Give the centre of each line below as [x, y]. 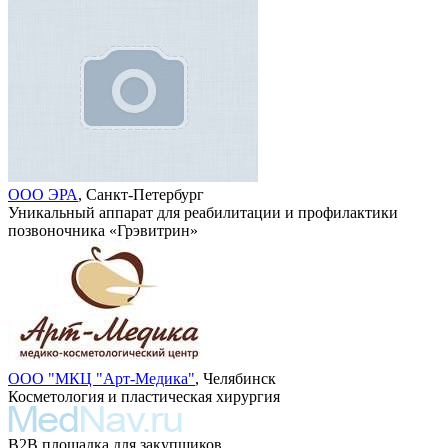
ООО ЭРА [43, 194]
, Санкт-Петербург [141, 194]
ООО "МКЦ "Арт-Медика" [101, 378]
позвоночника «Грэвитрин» [103, 230]
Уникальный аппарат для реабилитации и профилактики [203, 212]
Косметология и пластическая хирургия [144, 396]
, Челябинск [235, 378]
